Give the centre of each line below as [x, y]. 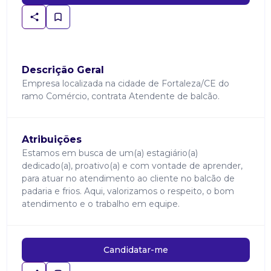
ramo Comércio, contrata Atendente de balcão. [120, 96]
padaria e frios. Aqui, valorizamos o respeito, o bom [128, 191]
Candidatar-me [135, 250]
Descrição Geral [63, 70]
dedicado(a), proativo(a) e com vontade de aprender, [132, 166]
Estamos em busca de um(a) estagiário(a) [109, 153]
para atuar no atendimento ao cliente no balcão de [128, 178]
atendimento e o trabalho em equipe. [100, 204]
